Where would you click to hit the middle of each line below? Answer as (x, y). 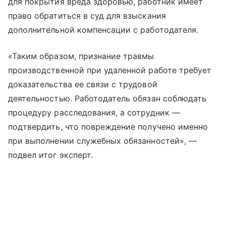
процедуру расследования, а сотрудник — (94, 112)
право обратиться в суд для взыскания (87, 15)
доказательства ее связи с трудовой (83, 84)
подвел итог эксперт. (50, 155)
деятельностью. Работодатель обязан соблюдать (107, 98)
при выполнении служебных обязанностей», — (102, 140)
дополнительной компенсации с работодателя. (103, 30)
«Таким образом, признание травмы (81, 56)
